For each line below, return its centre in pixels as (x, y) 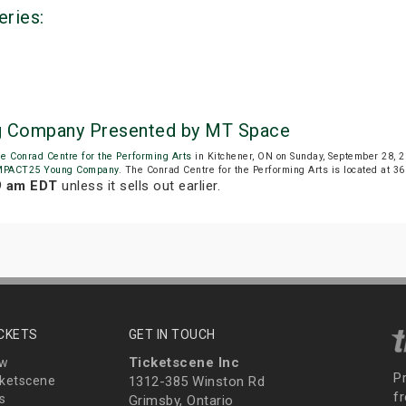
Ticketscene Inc (184, 363)
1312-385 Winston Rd (196, 382)
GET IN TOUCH (172, 335)
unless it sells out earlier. (139, 186)
